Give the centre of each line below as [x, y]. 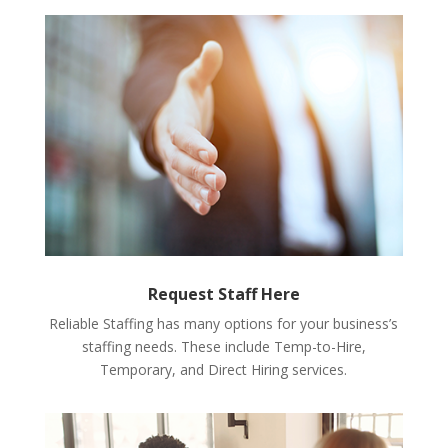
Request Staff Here [223, 293]
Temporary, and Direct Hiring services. [224, 369]
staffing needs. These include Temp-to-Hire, [223, 346]
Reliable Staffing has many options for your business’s [224, 323]
